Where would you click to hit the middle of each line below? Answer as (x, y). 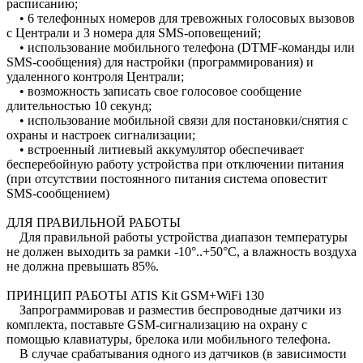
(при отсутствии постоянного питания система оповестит (167, 179)
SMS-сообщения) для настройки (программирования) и (160, 62)
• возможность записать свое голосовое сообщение (154, 91)
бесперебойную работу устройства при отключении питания (175, 164)
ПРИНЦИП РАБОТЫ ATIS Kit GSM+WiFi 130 (135, 295)
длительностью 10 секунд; (79, 106)
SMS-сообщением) (58, 193)
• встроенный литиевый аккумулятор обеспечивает (155, 149)
